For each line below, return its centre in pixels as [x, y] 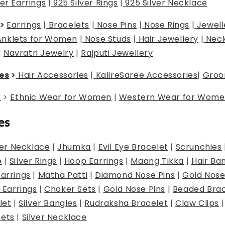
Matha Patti [63, 175]
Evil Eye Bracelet [133, 147]
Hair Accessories [53, 75]
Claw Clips [197, 203]
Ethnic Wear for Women [61, 97]
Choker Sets [70, 189]
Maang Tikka [157, 161]
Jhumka [74, 147]
